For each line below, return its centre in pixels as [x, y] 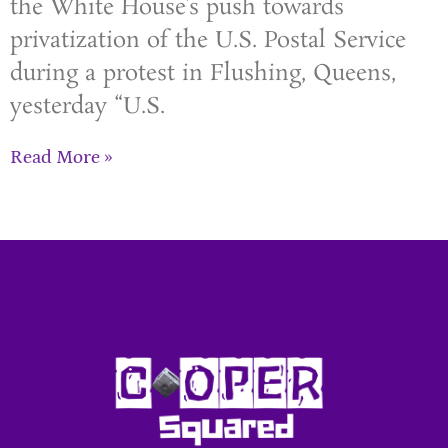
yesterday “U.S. [87, 106]
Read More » [61, 157]
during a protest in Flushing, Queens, [203, 73]
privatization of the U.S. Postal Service [208, 40]
